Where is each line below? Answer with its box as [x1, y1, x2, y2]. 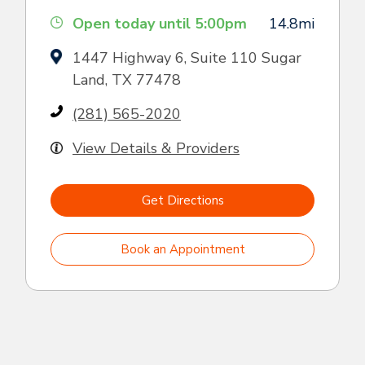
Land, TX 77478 [73, 69, 181, 90]
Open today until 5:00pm [73, 13, 247, 33]
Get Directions [141, 191, 224, 209]
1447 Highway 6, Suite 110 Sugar [73, 47, 301, 68]
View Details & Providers [73, 138, 240, 158]
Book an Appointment [120, 240, 245, 257]
